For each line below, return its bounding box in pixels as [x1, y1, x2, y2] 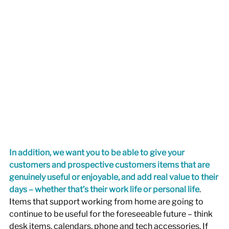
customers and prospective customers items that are [9, 160, 211, 170]
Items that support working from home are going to [9, 197, 205, 207]
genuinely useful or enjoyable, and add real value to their [9, 172, 220, 182]
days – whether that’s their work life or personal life [9, 185, 199, 195]
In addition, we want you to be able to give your [9, 148, 186, 158]
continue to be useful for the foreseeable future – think [9, 209, 214, 219]
